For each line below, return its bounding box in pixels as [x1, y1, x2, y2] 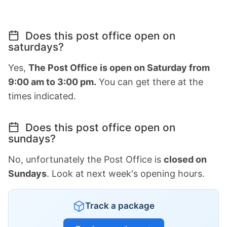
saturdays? [8, 41, 64, 54]
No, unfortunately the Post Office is [8, 154, 164, 165]
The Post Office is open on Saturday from [28, 62, 210, 73]
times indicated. [8, 91, 76, 102]
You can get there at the [96, 77, 203, 88]
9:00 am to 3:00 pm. [8, 77, 96, 88]
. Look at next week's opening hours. [47, 168, 205, 179]
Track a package [85, 201, 155, 211]
